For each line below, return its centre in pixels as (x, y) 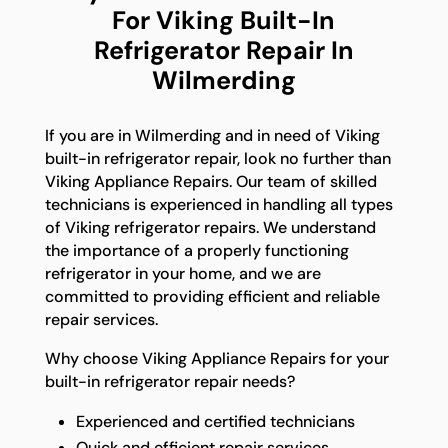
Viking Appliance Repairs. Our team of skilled (210, 181)
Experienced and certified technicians (215, 421)
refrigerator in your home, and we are (182, 273)
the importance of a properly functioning (196, 250)
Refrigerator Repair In (223, 50)
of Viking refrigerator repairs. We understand (210, 227)
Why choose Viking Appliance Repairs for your (216, 358)
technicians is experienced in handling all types (218, 204)
